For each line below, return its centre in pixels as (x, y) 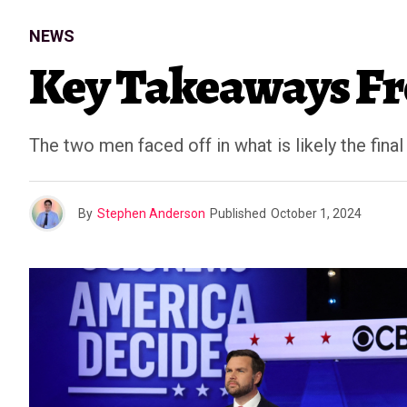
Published (238, 213)
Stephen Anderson (151, 213)
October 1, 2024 (316, 213)
